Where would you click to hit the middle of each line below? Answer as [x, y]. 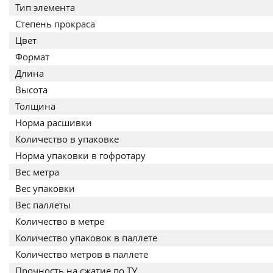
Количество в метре [60, 221]
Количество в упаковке [67, 139]
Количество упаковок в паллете [86, 238]
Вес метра [37, 172]
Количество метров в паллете [82, 254]
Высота [31, 90]
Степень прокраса [55, 24]
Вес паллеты [43, 205]
